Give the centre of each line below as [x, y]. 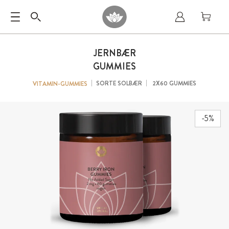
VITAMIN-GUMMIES [60, 84]
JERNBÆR [114, 53]
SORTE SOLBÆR [119, 83]
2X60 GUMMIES [174, 83]
